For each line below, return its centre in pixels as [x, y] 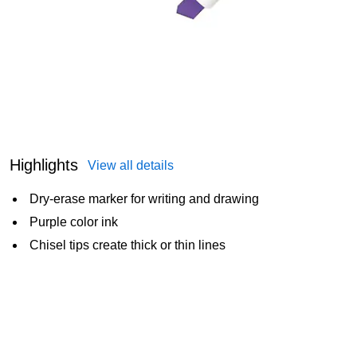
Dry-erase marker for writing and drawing [144, 199]
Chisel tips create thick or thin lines [127, 245]
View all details [131, 166]
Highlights [44, 165]
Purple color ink [74, 222]
